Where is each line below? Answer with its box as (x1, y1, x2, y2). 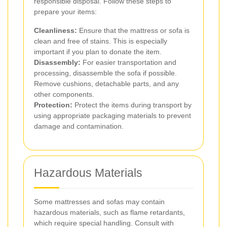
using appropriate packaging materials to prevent (34, 111, 191, 120)
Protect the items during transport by (72, 101, 192, 109)
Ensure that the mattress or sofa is (77, 26, 190, 34)
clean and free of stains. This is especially (34, 37, 167, 45)
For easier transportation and (81, 58, 176, 66)
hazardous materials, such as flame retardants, (34, 208, 185, 216)
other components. (34, 90, 94, 98)
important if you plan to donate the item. (34, 48, 162, 56)
